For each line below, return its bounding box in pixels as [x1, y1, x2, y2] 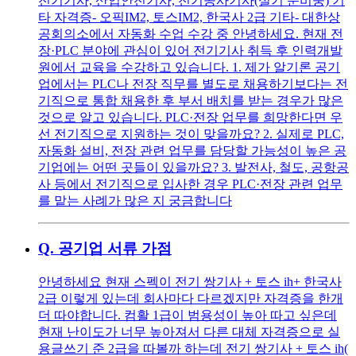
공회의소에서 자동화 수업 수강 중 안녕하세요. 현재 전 [38, 26, 343, 41]
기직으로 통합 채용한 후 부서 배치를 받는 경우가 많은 [38, 93, 343, 107]
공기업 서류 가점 [58, 240, 172, 257]
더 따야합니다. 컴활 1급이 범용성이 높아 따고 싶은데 [38, 308, 337, 322]
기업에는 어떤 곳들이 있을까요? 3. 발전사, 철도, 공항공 [38, 160, 349, 174]
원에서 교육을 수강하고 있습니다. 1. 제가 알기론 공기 [38, 60, 340, 74]
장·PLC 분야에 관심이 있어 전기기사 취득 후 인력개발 [38, 43, 342, 57]
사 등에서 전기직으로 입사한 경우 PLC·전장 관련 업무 [38, 176, 342, 191]
